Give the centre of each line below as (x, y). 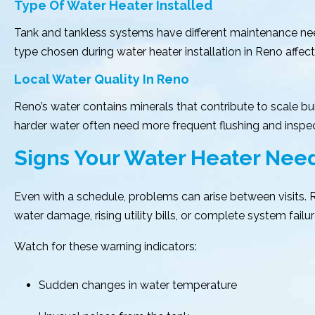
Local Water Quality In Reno (102, 79)
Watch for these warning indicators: (105, 246)
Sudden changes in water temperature (138, 285)
